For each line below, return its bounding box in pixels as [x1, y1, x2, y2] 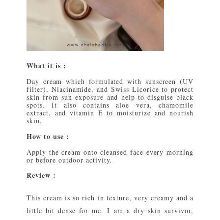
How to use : [27, 131, 69, 141]
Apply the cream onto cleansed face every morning [27, 147, 193, 157]
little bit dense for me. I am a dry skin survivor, [27, 206, 193, 216]
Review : [27, 170, 56, 181]
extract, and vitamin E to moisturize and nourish [27, 108, 193, 117]
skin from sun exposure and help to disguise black [27, 92, 193, 102]
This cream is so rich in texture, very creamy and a [27, 193, 193, 203]
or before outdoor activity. [27, 155, 112, 165]
